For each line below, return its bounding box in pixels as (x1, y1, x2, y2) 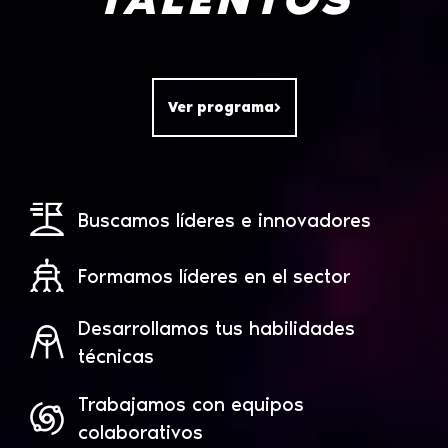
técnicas (77, 344, 154, 369)
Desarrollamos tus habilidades (77, 316, 355, 341)
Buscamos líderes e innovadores (77, 207, 371, 232)
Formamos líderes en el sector (77, 263, 351, 288)
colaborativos (77, 420, 203, 445)
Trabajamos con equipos (77, 392, 304, 417)
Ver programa (167, 99, 274, 117)
